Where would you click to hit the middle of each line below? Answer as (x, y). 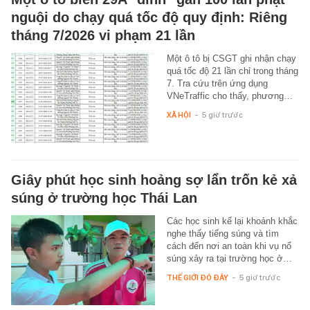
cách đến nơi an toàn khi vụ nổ (229, 246)
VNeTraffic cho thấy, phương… (229, 95)
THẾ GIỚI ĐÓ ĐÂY (197, 277)
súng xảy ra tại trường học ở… (229, 258)
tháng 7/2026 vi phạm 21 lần (103, 35)
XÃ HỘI (179, 115)
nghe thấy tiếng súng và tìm (222, 233)
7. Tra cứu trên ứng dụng (217, 83)
